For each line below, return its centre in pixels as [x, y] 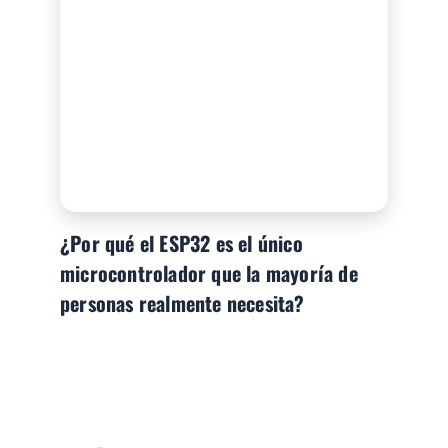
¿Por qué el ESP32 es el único [181, 243]
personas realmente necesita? [182, 303]
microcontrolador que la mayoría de [209, 273]
